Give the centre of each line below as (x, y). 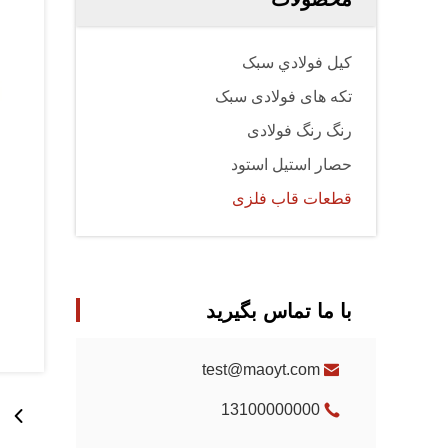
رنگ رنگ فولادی (299, 130)
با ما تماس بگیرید (279, 311)
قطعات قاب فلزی (292, 198)
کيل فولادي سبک (297, 62)
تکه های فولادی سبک (283, 96)
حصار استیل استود (291, 164)
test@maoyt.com (261, 369)
